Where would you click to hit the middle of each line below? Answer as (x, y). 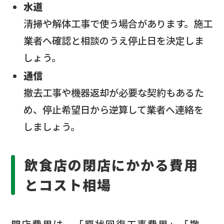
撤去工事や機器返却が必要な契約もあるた (114, 93)
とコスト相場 (68, 185)
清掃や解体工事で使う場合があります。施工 (118, 23)
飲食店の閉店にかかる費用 (112, 165)
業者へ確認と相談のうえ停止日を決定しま (114, 40)
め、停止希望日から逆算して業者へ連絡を (114, 110)
